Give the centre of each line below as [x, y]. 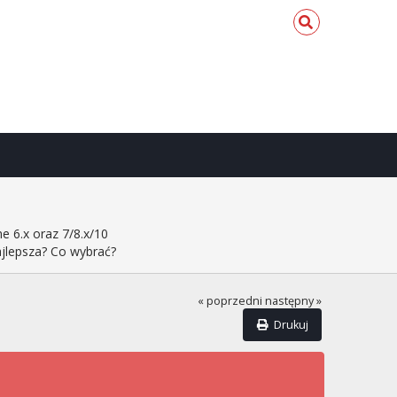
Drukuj [292, 324]
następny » [294, 300]
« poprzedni [230, 300]
